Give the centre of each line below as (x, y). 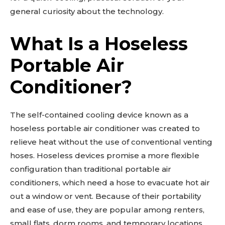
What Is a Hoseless (99, 43)
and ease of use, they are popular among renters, (107, 209)
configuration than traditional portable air (91, 169)
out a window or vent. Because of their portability (105, 196)
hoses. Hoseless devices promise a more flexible (105, 155)
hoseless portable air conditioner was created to (105, 128)
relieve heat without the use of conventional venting (111, 142)
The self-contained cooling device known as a (99, 115)
